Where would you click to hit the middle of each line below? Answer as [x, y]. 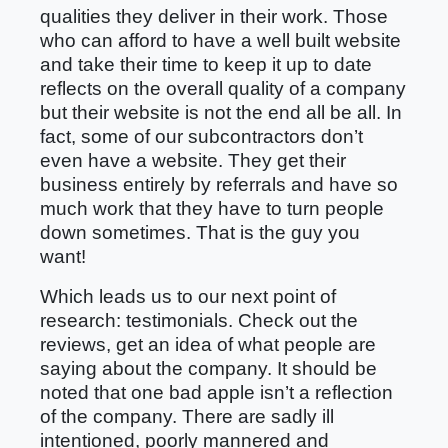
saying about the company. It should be [208, 368]
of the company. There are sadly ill [187, 416]
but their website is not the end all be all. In [221, 112]
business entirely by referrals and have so [219, 184]
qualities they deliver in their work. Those [214, 16]
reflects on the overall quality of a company [223, 88]
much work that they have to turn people [212, 208]
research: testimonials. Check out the [199, 320]
